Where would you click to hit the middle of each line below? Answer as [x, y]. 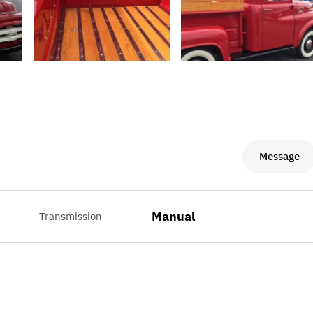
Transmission [71, 217]
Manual [173, 217]
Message [280, 156]
